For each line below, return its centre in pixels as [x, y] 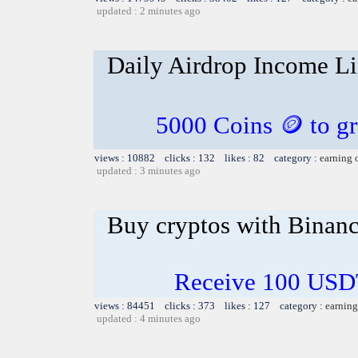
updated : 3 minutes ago [149, 170]
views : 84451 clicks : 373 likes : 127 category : [210, 305]
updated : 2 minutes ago [149, 10]
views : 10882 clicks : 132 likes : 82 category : [207, 157]
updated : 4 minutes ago [149, 318]
